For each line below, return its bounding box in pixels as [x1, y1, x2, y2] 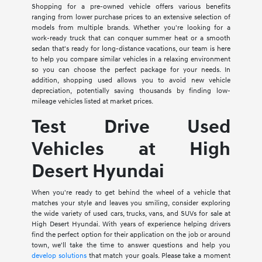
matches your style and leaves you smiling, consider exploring [31, 198, 231, 208]
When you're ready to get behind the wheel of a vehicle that [31, 188, 231, 197]
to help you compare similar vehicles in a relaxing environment [31, 54, 231, 64]
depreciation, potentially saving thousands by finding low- [31, 86, 231, 95]
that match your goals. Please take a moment [86, 251, 231, 260]
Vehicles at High [31, 137, 231, 161]
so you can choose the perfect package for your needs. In [31, 65, 231, 74]
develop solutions [31, 251, 87, 260]
